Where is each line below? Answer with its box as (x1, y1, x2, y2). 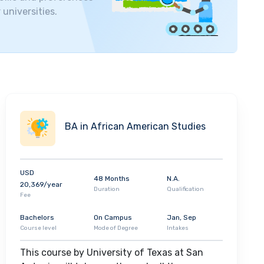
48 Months (93, 174, 130, 183)
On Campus (93, 213, 132, 222)
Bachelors (20, 213, 54, 222)
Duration (93, 186, 120, 193)
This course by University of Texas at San (20, 247, 203, 259)
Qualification (167, 186, 204, 193)
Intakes (167, 225, 189, 232)
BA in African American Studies (65, 121, 206, 133)
